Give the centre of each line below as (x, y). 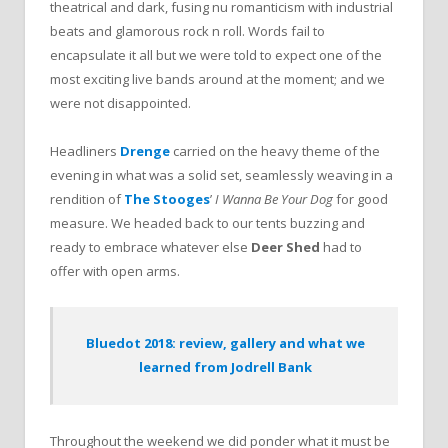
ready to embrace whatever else (150, 247)
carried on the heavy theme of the (275, 151)
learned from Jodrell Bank (225, 367)
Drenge (143, 151)
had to (342, 247)
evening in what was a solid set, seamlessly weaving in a (221, 175)
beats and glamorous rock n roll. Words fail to (187, 30)
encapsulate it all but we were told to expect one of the (216, 54)
